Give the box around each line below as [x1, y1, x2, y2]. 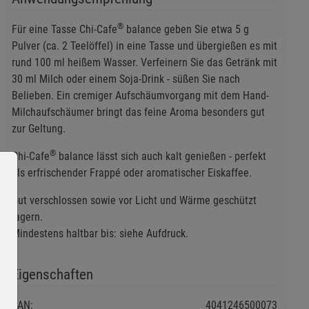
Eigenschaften [11, 266, 93, 283]
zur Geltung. [11, 122, 66, 136]
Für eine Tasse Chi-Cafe [11, 23, 117, 37]
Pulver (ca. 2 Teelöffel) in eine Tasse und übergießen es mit [11, 39, 277, 53]
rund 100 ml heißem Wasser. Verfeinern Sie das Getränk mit [11, 56, 277, 70]
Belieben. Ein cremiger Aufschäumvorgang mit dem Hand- [11, 89, 269, 103]
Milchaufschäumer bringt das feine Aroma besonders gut [11, 106, 265, 119]
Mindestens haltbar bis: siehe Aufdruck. [11, 227, 188, 241]
